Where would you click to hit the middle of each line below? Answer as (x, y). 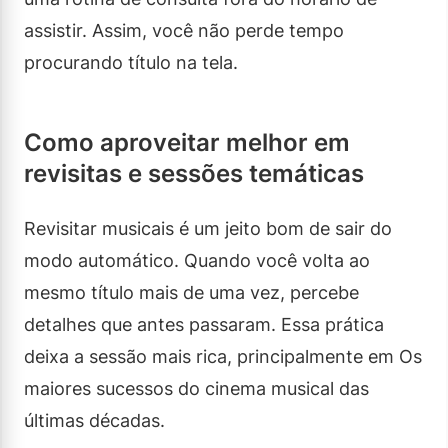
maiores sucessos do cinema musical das (196, 388)
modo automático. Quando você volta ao (197, 260)
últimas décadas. (94, 420)
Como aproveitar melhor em (187, 142)
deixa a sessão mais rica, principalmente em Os (223, 356)
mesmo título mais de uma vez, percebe (191, 292)
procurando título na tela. (131, 62)
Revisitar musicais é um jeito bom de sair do (208, 228)
